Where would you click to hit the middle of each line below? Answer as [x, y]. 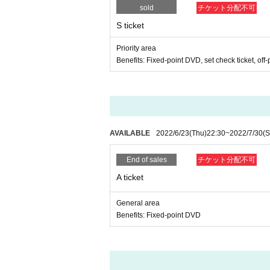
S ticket [130, 26]
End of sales [146, 160]
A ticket [130, 177]
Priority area [136, 49]
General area [138, 203]
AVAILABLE [130, 133]
